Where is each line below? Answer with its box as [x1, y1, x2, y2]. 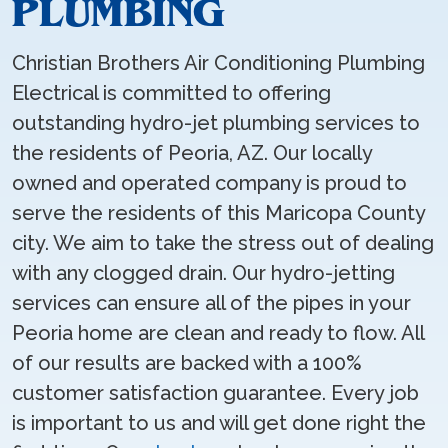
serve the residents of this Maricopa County [12, 201, 425, 225]
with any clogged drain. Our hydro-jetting [12, 261, 395, 285]
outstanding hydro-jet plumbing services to [12, 111, 420, 135]
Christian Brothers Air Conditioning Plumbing [12, 51, 425, 75]
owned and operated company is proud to [12, 171, 407, 195]
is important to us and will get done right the [12, 411, 426, 435]
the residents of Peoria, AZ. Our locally [12, 141, 372, 165]
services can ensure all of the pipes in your [12, 291, 411, 315]
